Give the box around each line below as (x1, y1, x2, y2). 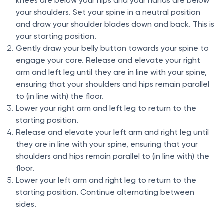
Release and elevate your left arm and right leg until (16, 127, 209, 137)
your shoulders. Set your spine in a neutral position (16, 7, 200, 17)
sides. (16, 199, 36, 209)
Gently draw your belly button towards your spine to (16, 43, 209, 53)
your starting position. (16, 31, 96, 41)
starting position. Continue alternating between (16, 187, 194, 197)
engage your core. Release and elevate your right (16, 55, 200, 65)
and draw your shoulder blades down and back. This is (16, 19, 214, 29)
